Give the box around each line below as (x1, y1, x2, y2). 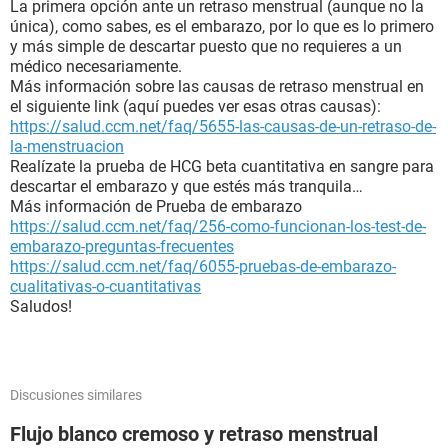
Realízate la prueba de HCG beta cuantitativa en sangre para (10, 157, 434, 176)
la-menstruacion (10, 137, 124, 156)
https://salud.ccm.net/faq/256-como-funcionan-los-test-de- (10, 217, 426, 236)
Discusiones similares (10, 387, 142, 403)
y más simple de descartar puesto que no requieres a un (10, 37, 402, 56)
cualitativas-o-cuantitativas (10, 277, 201, 296)
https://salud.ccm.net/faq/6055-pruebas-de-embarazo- (10, 257, 396, 276)
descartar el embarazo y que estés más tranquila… (10, 177, 363, 196)
